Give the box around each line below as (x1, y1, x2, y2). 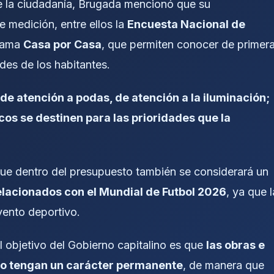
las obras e (206, 239, 265, 252)
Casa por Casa (23, 37, 102, 51)
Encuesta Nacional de (127, 17, 245, 31)
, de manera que (183, 259, 264, 272)
